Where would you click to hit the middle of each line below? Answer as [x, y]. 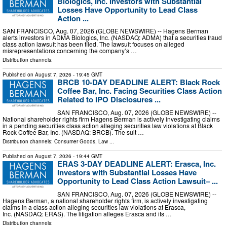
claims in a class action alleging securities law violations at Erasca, [94, 207]
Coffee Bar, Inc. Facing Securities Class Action [140, 91]
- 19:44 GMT [87, 156]
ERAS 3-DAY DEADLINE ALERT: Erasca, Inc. [137, 163]
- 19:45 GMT [87, 75]
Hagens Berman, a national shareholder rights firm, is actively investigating [105, 200]
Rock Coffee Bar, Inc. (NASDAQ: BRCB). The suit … [73, 132]
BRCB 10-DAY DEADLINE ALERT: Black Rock [139, 82]
